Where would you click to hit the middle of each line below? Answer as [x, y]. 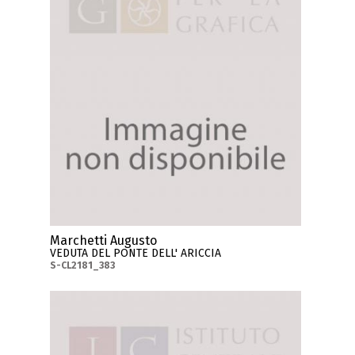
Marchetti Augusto [104, 240]
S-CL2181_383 [83, 265]
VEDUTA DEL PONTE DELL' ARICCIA [136, 253]
